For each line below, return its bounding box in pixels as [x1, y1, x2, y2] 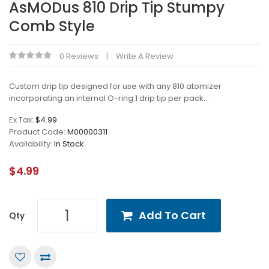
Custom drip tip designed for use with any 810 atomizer [9, 80, 222, 92]
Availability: [9, 138, 54, 150]
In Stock [54, 138, 84, 150]
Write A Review [116, 50, 174, 62]
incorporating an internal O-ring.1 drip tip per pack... [9, 92, 209, 104]
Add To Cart [139, 208, 206, 223]
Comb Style [9, 16, 95, 36]
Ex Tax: [9, 114, 35, 125]
